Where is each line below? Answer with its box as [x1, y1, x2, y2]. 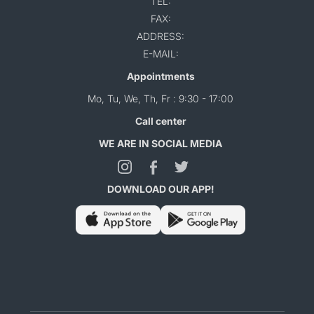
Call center [135, 115, 186, 127]
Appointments [126, 70, 195, 82]
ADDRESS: [137, 30, 184, 42]
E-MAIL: [142, 48, 179, 60]
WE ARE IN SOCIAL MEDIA [99, 137, 222, 149]
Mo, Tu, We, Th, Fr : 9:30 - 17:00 [88, 93, 233, 104]
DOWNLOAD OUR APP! [107, 183, 214, 196]
